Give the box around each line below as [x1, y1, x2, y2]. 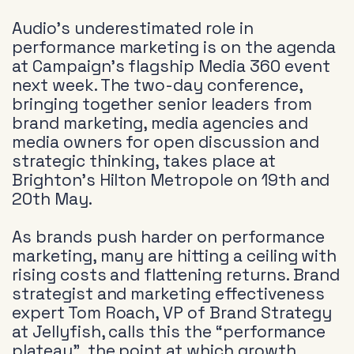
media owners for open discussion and [12, 131, 319, 153]
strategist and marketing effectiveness [12, 283, 325, 305]
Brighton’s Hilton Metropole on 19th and [12, 169, 330, 191]
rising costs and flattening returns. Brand [12, 264, 341, 286]
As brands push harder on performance [12, 226, 325, 248]
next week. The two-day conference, [12, 74, 303, 96]
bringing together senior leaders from [12, 93, 312, 115]
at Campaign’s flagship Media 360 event [12, 55, 330, 77]
